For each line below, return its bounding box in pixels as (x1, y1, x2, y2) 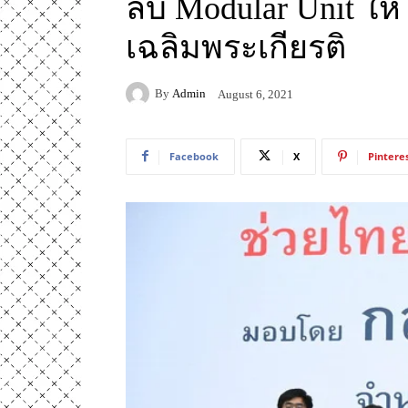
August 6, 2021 (218, 87, 293, 101)
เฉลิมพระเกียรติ (126, 28, 346, 66)
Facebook (169, 148, 219, 163)
